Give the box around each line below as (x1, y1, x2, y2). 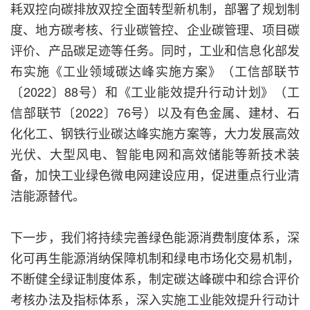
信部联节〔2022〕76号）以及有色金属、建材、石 (10, 103, 300, 122)
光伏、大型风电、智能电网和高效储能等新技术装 (10, 145, 300, 163)
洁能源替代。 (10, 186, 85, 205)
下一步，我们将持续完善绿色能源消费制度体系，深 (10, 228, 300, 246)
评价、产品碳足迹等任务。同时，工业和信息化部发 (10, 41, 300, 60)
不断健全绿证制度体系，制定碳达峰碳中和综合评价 (10, 269, 300, 288)
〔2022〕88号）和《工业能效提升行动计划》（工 (10, 82, 300, 101)
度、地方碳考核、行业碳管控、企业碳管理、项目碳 (10, 20, 300, 39)
